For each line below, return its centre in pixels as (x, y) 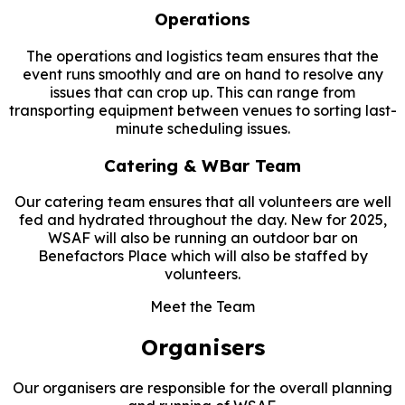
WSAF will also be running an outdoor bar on (202, 238)
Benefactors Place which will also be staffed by (202, 256)
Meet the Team (202, 307)
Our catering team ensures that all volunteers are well (202, 202)
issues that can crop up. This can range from (202, 92)
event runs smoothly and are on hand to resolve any (202, 74)
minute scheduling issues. (202, 128)
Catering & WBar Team (202, 165)
